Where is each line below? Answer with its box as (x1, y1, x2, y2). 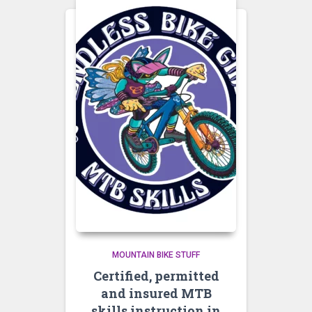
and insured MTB (100, 285, 212, 302)
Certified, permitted (93, 267, 219, 285)
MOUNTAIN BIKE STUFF (112, 250, 200, 260)
